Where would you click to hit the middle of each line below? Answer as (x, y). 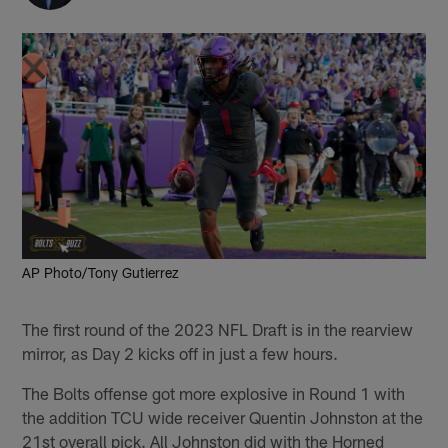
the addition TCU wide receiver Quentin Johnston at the (223, 416)
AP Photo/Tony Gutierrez (101, 273)
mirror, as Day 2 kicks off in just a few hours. (180, 352)
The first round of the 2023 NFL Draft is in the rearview (218, 328)
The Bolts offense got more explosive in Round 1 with (214, 392)
